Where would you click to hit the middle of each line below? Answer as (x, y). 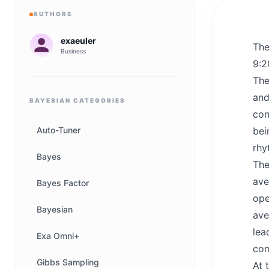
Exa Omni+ (58, 236)
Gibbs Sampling (68, 262)
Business (73, 51)
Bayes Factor (63, 183)
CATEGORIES (98, 100)
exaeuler (78, 40)
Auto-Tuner (59, 130)
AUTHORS (53, 14)
